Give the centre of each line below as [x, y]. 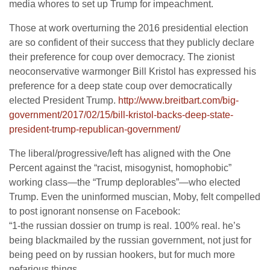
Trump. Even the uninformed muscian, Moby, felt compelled [135, 197]
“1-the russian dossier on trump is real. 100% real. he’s [125, 226]
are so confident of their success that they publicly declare [132, 42]
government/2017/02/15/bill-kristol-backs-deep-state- [121, 115]
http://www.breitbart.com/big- [178, 100]
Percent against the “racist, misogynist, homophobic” [120, 168]
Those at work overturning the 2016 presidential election [129, 28]
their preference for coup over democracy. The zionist [122, 57]
